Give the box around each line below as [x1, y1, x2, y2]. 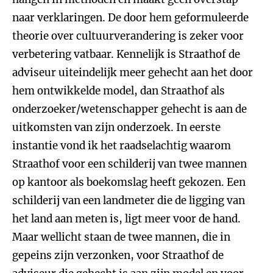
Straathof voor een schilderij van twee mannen [12, 157, 247, 171]
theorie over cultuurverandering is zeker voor [12, 29, 244, 43]
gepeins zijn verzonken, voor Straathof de [12, 249, 224, 262]
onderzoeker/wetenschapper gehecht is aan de [12, 102, 247, 116]
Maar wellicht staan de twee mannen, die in [12, 230, 230, 244]
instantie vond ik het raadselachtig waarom [12, 139, 231, 152]
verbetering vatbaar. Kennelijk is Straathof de [12, 48, 240, 61]
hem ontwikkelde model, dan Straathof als [12, 84, 225, 97]
